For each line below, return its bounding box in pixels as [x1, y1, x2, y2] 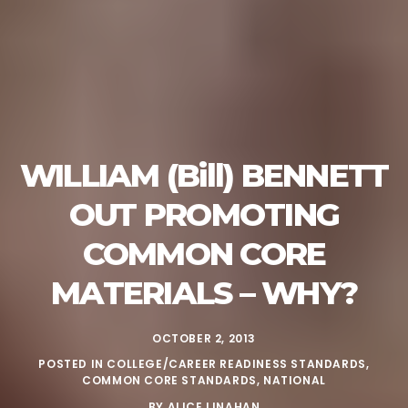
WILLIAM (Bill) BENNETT [19, 156, 389, 195]
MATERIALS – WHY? [51, 273, 357, 312]
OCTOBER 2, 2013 [152, 331, 256, 346]
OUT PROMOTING [68, 195, 340, 234]
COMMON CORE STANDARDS [82, 372, 257, 388]
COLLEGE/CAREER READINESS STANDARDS [107, 356, 366, 372]
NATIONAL [263, 372, 326, 388]
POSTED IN [38, 356, 107, 372]
